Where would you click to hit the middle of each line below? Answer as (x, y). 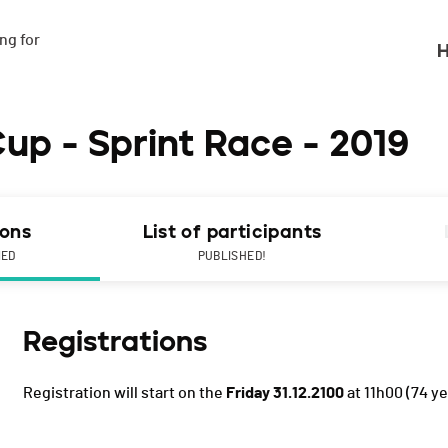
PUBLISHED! (232, 256)
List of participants (232, 232)
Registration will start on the (124, 393)
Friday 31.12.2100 (285, 393)
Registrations (115, 341)
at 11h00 (373, 393)
